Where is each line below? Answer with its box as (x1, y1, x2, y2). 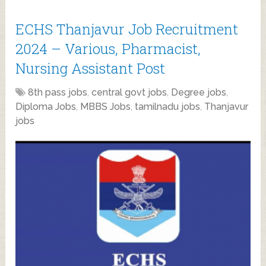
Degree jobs (171, 86, 227, 98)
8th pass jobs (28, 86, 88, 98)
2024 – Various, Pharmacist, (15, 39, 201, 58)
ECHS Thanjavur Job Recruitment (15, 19, 239, 39)
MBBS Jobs (80, 100, 131, 112)
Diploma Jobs (15, 100, 77, 112)
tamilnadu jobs (135, 100, 201, 112)
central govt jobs (91, 86, 167, 98)
